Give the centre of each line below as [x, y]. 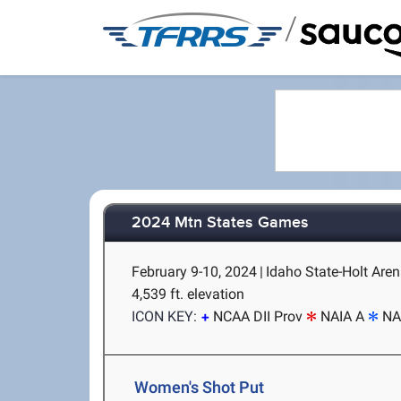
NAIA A [343, 316]
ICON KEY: [165, 316]
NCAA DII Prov [258, 316]
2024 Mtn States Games [221, 223]
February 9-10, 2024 [195, 272]
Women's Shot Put [200, 387]
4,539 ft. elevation [188, 294]
